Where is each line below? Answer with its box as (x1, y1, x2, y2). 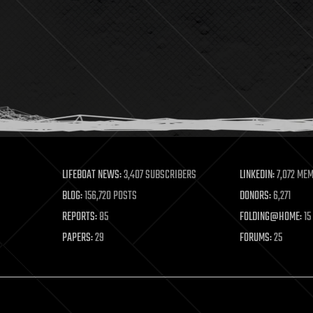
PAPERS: (62, 229, 94, 247)
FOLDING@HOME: (239, 208, 302, 226)
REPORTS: (62, 208, 98, 226)
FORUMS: (239, 229, 272, 247)
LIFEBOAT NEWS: (62, 166, 122, 184)
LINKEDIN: (239, 166, 275, 184)
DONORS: (239, 187, 271, 205)
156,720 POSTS (82, 187, 138, 205)
